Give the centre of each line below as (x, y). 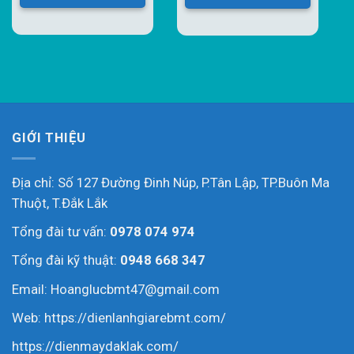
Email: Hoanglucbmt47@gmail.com (116, 289)
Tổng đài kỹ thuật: (66, 260)
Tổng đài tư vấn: (61, 232)
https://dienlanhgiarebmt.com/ (135, 317)
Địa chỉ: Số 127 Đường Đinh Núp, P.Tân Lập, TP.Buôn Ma (171, 183)
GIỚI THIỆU (49, 138)
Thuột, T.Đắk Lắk (60, 203)
